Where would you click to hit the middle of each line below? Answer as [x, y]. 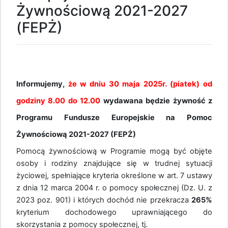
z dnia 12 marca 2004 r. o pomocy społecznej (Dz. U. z [114, 188]
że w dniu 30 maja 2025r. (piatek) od [140, 84]
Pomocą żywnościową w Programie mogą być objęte [114, 151]
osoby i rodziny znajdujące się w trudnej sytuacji [114, 163]
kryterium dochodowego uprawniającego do [114, 212]
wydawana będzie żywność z [158, 101]
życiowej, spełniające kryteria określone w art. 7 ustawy [114, 175]
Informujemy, [42, 84]
